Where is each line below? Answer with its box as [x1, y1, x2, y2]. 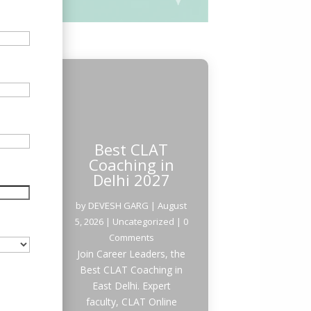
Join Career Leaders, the [77, 246, 186, 260]
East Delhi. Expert [92, 278, 171, 292]
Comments [108, 230, 154, 244]
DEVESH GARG [88, 199, 149, 212]
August [158, 199, 187, 212]
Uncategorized [112, 215, 174, 228]
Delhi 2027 [92, 169, 170, 190]
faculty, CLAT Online [85, 294, 177, 308]
